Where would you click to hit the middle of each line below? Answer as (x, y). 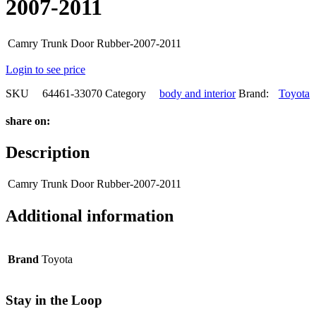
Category (126, 94)
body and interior (197, 94)
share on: (28, 121)
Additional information (90, 216)
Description (48, 152)
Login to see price (45, 70)
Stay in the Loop (54, 300)
